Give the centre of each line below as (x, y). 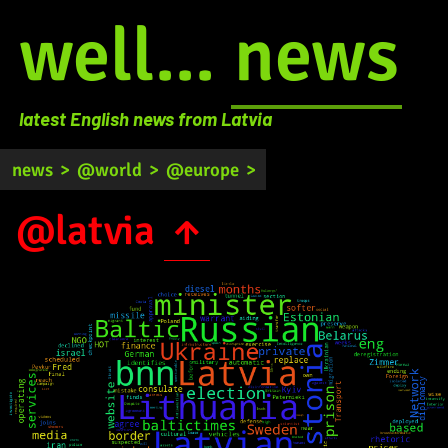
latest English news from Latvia (145, 118)
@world (110, 169)
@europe (203, 169)
